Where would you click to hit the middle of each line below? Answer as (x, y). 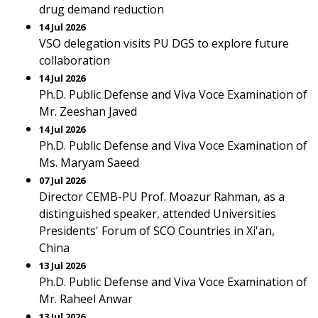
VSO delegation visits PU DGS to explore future (164, 43)
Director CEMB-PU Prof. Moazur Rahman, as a (162, 197)
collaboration (75, 60)
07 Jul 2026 (62, 180)
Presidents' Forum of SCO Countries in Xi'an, (157, 231)
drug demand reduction (102, 9)
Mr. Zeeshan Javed (88, 111)
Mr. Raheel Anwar (86, 299)
